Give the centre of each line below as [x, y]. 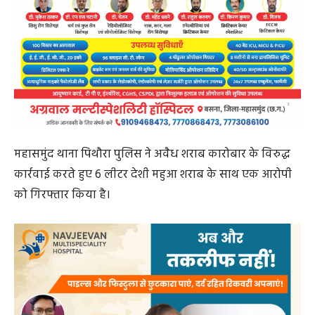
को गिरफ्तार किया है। [62, 195]
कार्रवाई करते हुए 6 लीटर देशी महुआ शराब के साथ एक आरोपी [153, 174]
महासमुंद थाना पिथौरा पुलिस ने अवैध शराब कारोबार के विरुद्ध [152, 154]
